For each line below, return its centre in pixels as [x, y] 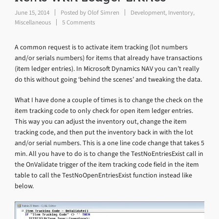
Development [148, 12]
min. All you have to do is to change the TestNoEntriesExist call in [109, 154]
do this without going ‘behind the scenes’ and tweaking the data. [108, 79]
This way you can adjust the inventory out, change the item [101, 121]
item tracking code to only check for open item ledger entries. [104, 111]
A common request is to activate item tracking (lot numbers [101, 47]
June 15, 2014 [33, 12]
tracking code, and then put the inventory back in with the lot [104, 132]
